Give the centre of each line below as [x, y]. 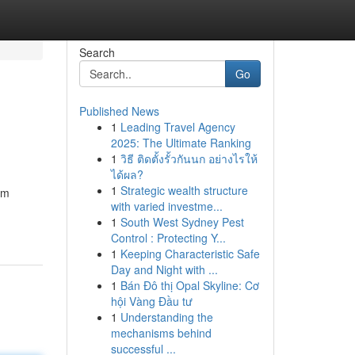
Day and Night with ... [164, 269]
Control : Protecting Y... [168, 238]
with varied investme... [166, 206]
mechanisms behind [161, 333]
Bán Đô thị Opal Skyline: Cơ [189, 285]
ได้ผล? [127, 174]
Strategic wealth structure [184, 190]
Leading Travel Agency [177, 127]
